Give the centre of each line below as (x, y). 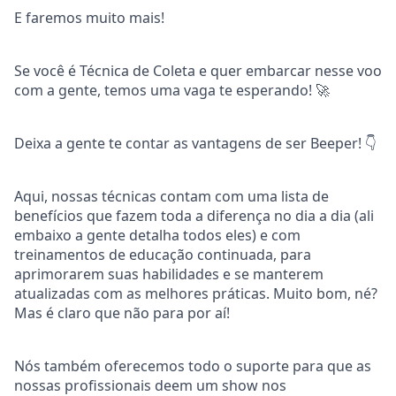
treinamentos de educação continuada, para (163, 254)
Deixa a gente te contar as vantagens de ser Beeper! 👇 (195, 143)
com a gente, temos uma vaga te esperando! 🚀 (172, 90)
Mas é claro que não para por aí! (122, 312)
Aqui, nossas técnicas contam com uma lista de (171, 196)
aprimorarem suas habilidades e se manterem (169, 274)
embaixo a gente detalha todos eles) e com (157, 235)
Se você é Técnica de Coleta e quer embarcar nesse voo (198, 70)
